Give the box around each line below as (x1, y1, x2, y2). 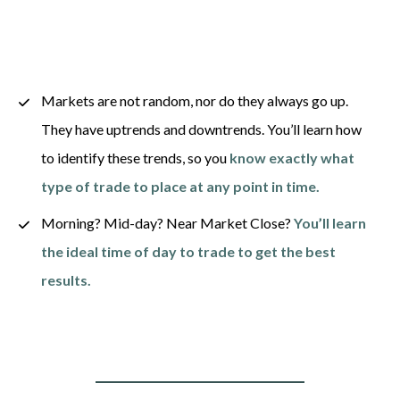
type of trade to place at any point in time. (40, 177, 320, 195)
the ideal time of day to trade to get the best (40, 242, 336, 260)
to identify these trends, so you (40, 148, 229, 166)
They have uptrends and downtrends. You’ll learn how (40, 120, 362, 137)
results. (40, 271, 91, 288)
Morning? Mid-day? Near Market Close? (40, 213, 294, 231)
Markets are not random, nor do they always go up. (40, 91, 348, 109)
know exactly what (229, 148, 354, 166)
